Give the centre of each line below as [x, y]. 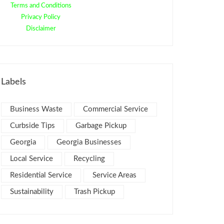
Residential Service [41, 175]
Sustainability [32, 192]
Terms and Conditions [41, 6]
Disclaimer [41, 29]
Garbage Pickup [101, 126]
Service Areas [114, 175]
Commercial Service [115, 109]
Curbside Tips [32, 126]
